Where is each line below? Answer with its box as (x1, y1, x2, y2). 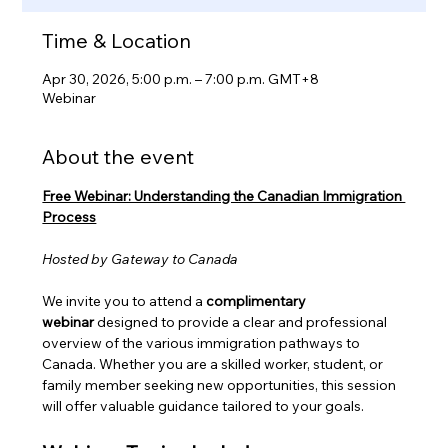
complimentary (206, 292, 310, 311)
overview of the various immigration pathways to (42, 334, 364, 353)
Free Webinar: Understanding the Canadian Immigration (42, 187, 406, 206)
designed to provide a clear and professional (94, 313, 391, 332)
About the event (42, 144, 195, 170)
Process (42, 208, 97, 227)
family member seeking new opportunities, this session (42, 376, 400, 395)
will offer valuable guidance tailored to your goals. (42, 397, 365, 416)
